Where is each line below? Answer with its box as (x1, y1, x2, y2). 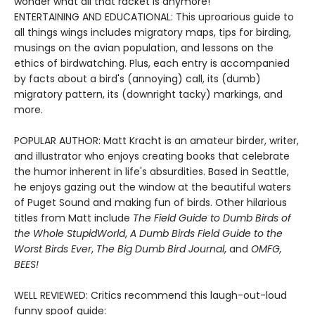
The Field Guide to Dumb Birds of (133, 211, 291, 225)
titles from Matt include (14, 211, 133, 225)
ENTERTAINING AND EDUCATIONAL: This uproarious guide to (14, 10, 294, 24)
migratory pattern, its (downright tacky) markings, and (14, 87, 283, 101)
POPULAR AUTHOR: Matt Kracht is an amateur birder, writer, (14, 134, 299, 148)
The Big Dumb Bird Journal (96, 242, 224, 256)
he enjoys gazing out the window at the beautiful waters (14, 180, 291, 194)
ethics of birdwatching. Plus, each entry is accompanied (14, 56, 290, 70)
